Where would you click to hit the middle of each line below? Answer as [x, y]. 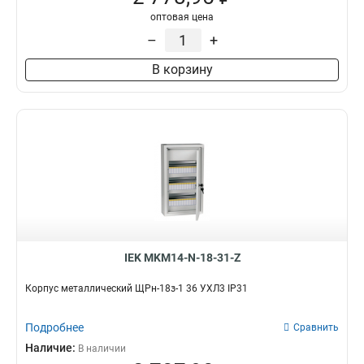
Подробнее [54, 327]
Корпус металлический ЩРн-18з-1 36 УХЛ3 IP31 [136, 288]
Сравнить [316, 327]
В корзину [182, 69]
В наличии [102, 349]
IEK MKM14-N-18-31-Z [182, 258]
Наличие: [52, 348]
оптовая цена [182, 17]
